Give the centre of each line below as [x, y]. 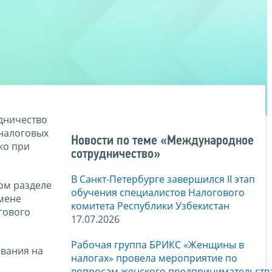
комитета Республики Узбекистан [150, 206]
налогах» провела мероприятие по [154, 258]
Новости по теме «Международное [162, 141]
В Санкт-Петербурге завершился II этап [163, 179]
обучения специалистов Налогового [158, 193]
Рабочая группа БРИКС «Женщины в [158, 245]
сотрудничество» [116, 155]
